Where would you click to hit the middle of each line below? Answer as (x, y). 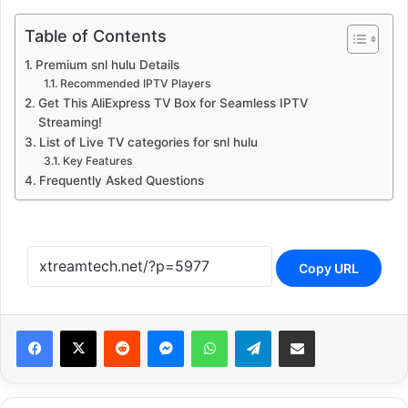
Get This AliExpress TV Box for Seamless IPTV (173, 103)
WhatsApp (256, 330)
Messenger (215, 330)
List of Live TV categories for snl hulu (148, 143)
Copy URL (328, 268)
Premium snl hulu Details (107, 65)
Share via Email (329, 330)
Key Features (97, 161)
